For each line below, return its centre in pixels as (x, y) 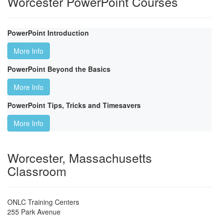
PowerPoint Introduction (48, 33)
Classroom (37, 171)
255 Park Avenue (34, 212)
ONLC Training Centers (43, 202)
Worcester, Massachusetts (80, 158)
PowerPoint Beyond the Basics (59, 69)
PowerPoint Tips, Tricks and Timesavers (74, 105)
